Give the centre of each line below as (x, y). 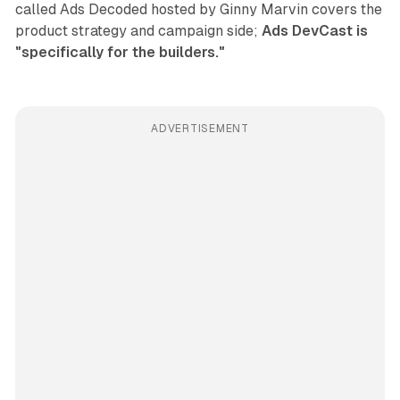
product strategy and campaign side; (138, 31)
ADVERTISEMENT (200, 129)
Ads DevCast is (314, 31)
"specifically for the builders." (120, 53)
